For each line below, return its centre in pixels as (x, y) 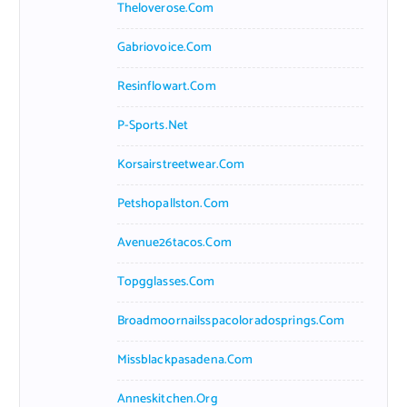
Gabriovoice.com (164, 47)
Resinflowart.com (166, 86)
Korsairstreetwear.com (181, 164)
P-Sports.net (153, 125)
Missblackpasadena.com (185, 360)
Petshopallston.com (173, 203)
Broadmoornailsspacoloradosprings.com (231, 321)
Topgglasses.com (166, 282)
